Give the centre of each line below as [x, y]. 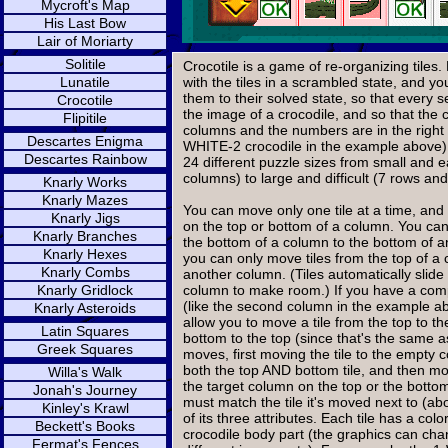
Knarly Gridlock [85, 290]
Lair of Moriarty [85, 41]
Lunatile [85, 82]
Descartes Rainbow [85, 159]
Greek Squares [85, 349]
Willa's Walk [85, 372]
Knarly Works [85, 182]
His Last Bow [85, 23]
